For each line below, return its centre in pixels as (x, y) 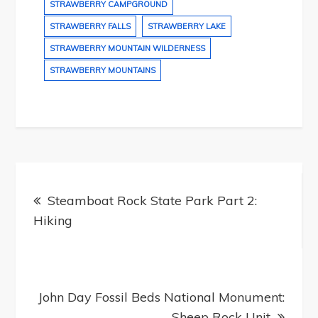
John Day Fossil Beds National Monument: (161, 297)
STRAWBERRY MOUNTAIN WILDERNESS (128, 49)
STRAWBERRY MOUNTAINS (103, 71)
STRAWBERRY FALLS (91, 27)
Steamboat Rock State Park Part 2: (153, 201)
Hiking (53, 221)
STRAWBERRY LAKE (187, 27)
